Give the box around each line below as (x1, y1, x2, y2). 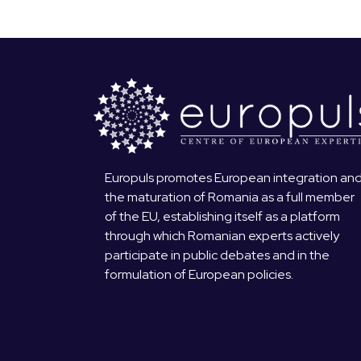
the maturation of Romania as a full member (105, 189, 355, 206)
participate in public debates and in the (105, 247, 330, 264)
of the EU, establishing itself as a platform (105, 208, 340, 226)
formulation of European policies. (105, 266, 293, 284)
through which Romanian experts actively (105, 227, 339, 245)
